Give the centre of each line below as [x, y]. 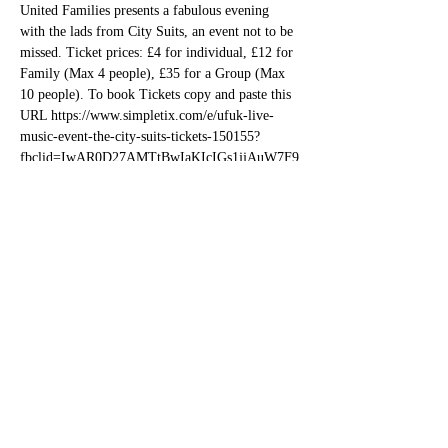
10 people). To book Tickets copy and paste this [157, 94]
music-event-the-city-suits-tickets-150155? [140, 136]
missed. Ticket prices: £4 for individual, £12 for [158, 52]
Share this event [98, 290]
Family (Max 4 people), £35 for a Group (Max [154, 73]
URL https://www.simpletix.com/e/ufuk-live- [147, 115]
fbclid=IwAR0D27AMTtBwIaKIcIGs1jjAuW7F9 [159, 157]
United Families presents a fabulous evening [146, 10]
